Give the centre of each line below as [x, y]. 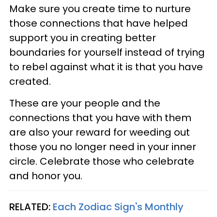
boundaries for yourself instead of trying [107, 52]
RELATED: [31, 207]
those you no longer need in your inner [103, 147]
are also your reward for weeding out [100, 132]
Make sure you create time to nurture [100, 8]
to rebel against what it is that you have [106, 67]
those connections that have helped [99, 23]
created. [30, 81]
